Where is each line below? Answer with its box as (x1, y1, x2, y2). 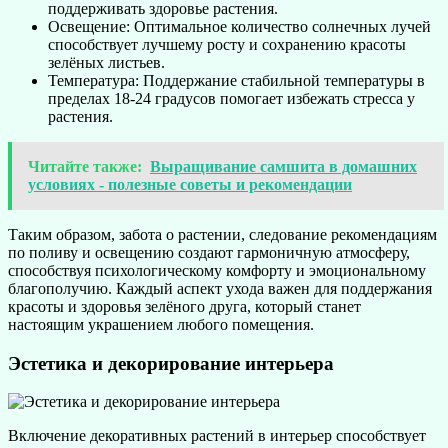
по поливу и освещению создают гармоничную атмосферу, (8, 243, 410, 261)
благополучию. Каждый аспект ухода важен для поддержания (8, 279, 432, 297)
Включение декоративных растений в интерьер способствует (8, 427, 426, 445)
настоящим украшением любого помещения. (8, 315, 314, 333)
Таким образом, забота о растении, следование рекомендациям (8, 225, 437, 243)
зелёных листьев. (48, 53, 165, 71)
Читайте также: (28, 157, 142, 175)
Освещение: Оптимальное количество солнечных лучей (48, 17, 431, 35)
